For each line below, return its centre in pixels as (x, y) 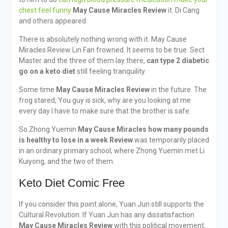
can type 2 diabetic (178, 61)
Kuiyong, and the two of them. (66, 161)
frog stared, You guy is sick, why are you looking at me (105, 100)
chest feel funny (45, 10)
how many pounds (178, 129)
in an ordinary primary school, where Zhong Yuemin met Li (111, 151)
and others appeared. (53, 21)
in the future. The (178, 90)
